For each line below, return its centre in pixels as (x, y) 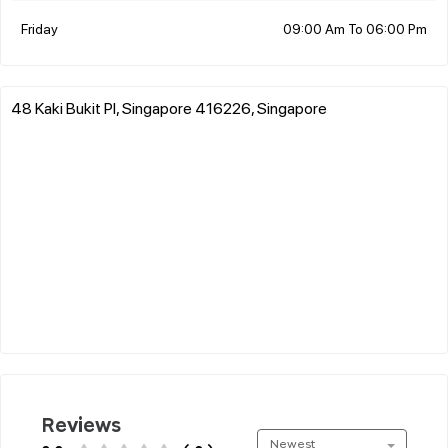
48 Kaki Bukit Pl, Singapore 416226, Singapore (169, 107)
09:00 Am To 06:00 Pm (355, 27)
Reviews (81, 425)
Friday (39, 27)
